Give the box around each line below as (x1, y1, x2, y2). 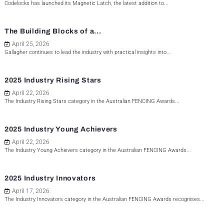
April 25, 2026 (12, 40, 49, 48)
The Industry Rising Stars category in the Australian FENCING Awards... (4, 98, 179, 105)
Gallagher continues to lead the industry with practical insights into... (4, 49, 171, 56)
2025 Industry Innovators (4, 174, 96, 182)
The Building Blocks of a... (4, 27, 101, 35)
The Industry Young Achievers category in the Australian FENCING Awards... (4, 147, 191, 154)
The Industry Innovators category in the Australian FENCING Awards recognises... (4, 196, 204, 203)
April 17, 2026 (12, 187, 49, 195)
